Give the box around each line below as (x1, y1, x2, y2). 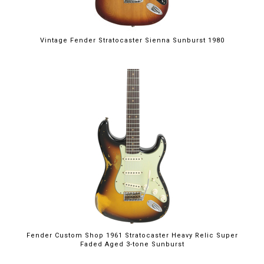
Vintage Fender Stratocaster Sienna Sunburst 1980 (39, 37, 225, 45)
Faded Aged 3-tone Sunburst (80, 240, 184, 249)
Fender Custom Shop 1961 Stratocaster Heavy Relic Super (26, 232, 238, 240)
